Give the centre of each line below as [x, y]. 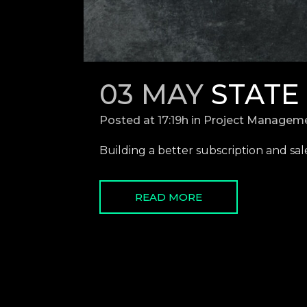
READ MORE [169, 197]
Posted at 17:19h [144, 120]
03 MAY [151, 94]
